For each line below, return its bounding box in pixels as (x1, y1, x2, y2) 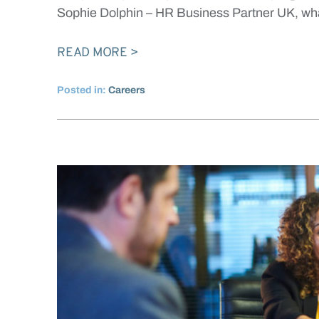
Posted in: (57, 85, 108, 96)
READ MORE (57, 45, 127, 62)
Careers (108, 85, 145, 96)
